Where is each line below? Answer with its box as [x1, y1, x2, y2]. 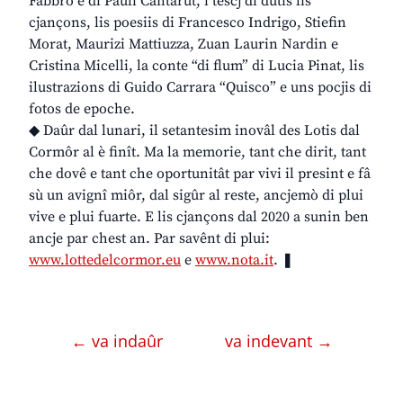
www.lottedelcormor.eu [29, 251, 181, 270]
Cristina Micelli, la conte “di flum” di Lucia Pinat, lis [29, 57, 364, 76]
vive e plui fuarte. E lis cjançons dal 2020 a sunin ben [29, 208, 369, 227]
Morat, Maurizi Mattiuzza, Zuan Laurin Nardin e [29, 35, 338, 54]
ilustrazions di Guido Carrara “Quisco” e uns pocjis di [29, 78, 372, 97]
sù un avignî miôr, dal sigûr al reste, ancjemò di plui [29, 186, 363, 205]
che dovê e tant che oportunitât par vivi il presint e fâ [29, 165, 371, 184]
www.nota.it [195, 251, 273, 270]
